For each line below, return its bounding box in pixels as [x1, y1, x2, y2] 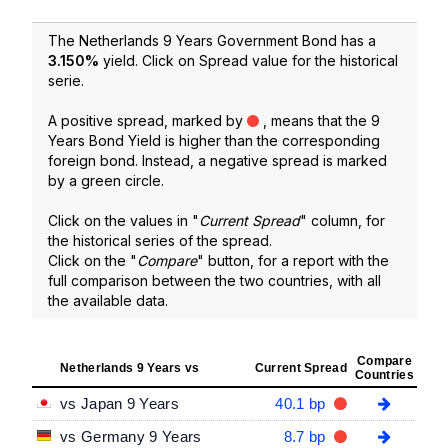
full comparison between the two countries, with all [48, 271, 381, 289]
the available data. [48, 291, 168, 309]
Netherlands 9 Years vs [60, 360, 200, 375]
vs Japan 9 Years [60, 394, 179, 412]
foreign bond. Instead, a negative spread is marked [48, 151, 387, 169]
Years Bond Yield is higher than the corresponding [48, 131, 380, 149]
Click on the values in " [48, 211, 199, 229]
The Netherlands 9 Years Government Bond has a [48, 31, 376, 49]
